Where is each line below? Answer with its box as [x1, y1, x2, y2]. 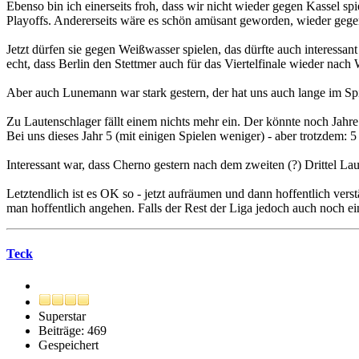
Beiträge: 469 [38, 323, 107, 337]
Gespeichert [38, 337, 99, 352]
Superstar [38, 309, 86, 323]
